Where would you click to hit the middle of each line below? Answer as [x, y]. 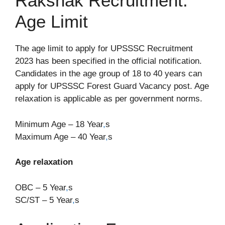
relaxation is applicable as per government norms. [109, 99]
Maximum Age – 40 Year [60, 137]
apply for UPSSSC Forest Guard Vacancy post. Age [112, 86]
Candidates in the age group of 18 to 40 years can [108, 74]
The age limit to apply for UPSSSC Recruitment [104, 48]
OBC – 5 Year [40, 187]
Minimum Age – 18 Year [59, 124]
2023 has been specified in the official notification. [108, 61]
